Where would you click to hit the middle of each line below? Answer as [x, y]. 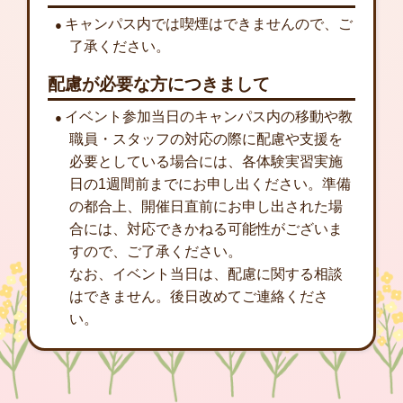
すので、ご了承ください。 [156, 251]
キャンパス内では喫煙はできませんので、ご [208, 23]
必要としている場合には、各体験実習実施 [206, 161]
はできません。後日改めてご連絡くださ [199, 296]
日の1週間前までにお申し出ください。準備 [210, 184]
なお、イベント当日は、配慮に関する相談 [206, 273]
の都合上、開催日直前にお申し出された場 [206, 206]
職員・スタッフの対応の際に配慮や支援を [206, 139]
